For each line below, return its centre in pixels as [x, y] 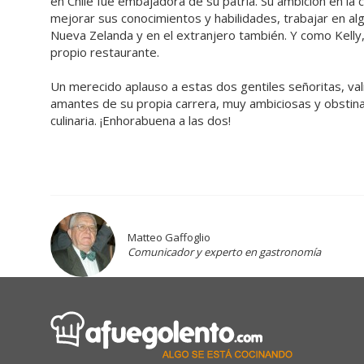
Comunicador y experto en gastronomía [224, 252]
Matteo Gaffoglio [169, 237]
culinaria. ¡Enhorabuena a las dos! [141, 120]
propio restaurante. [105, 52]
